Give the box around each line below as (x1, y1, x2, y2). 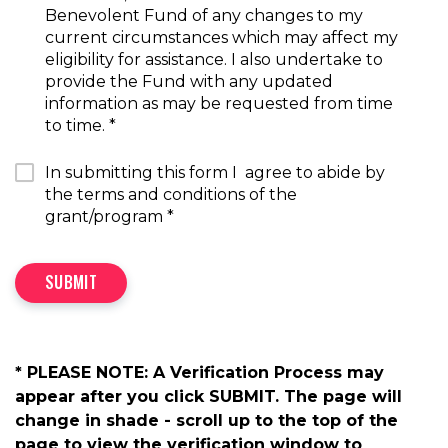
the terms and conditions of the (45, 185, 297, 205)
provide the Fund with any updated (45, 72, 333, 92)
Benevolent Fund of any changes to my (45, 6, 363, 26)
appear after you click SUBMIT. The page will (15, 387, 402, 407)
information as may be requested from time (45, 94, 393, 114)
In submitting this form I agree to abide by (45, 163, 385, 183)
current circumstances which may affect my (45, 28, 398, 48)
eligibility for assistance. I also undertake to (45, 50, 383, 70)
